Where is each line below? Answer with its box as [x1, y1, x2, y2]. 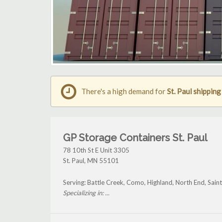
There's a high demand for [81, 87, 167, 96]
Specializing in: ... [63, 189, 110, 197]
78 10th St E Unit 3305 [63, 146, 129, 155]
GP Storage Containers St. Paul [63, 132, 207, 144]
